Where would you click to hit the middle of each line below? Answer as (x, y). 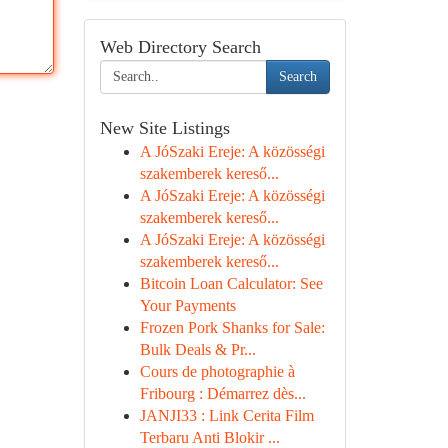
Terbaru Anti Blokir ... (209, 437)
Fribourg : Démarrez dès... (222, 393)
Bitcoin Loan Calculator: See (231, 283)
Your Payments (187, 305)
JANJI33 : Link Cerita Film (226, 415)
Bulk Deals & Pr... (197, 349)
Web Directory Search (180, 47)
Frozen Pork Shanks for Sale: (232, 327)
